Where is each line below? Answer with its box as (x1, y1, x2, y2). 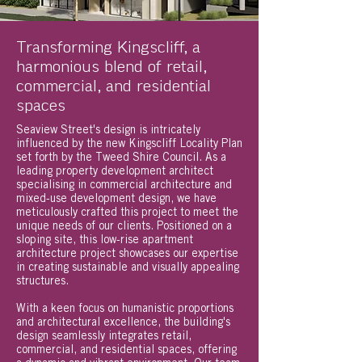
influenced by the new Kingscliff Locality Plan (16, 137, 242, 149)
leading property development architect (16, 164, 213, 177)
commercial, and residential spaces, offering (16, 343, 237, 356)
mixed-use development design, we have (16, 192, 217, 204)
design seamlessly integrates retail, (16, 329, 192, 342)
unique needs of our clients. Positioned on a (16, 219, 232, 232)
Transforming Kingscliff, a (16, 38, 200, 56)
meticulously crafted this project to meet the (16, 205, 238, 218)
